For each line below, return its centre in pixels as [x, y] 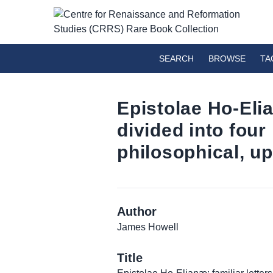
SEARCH [176, 58]
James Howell [148, 227]
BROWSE [227, 58]
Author [137, 211]
